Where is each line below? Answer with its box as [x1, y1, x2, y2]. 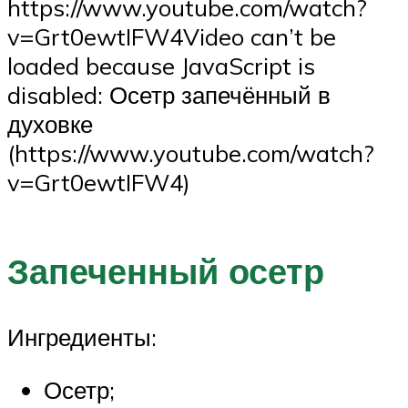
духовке [7, 108, 93, 138]
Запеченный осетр [7, 249, 324, 294]
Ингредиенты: [7, 321, 157, 352]
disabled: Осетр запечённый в [7, 79, 331, 109]
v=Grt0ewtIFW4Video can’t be [7, 21, 336, 51]
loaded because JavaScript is [7, 50, 315, 80]
